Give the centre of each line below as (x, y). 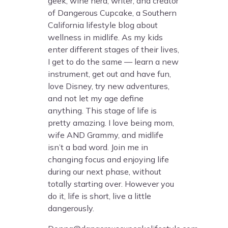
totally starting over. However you (111, 184)
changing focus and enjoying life (109, 160)
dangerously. (71, 208)
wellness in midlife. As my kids (106, 37)
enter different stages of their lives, (114, 50)
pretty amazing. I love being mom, (111, 123)
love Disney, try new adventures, (109, 86)
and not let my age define (96, 98)
